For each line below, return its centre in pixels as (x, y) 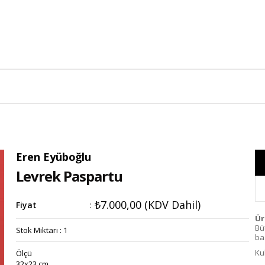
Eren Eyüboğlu (54, 157)
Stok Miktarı (38, 230)
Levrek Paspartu (70, 176)
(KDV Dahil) (173, 205)
